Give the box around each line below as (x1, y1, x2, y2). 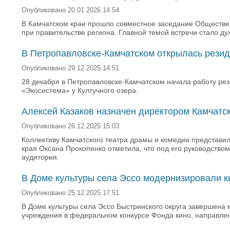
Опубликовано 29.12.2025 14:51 (22, 65, 119, 72)
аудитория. (22, 153, 59, 161)
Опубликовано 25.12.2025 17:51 (22, 189, 119, 197)
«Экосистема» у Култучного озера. (22, 86, 138, 94)
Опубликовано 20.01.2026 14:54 (22, 7, 119, 14)
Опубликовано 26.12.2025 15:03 (22, 123, 119, 130)
